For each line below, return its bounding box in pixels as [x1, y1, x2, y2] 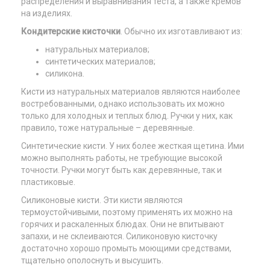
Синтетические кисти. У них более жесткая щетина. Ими [21, 141, 244, 151]
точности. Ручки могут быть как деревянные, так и [21, 165, 222, 175]
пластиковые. [21, 177, 75, 187]
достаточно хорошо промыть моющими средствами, [21, 243, 231, 253]
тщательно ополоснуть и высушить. [21, 256, 163, 265]
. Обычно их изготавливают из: [121, 27, 242, 36]
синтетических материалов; [45, 57, 155, 66]
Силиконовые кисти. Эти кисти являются [21, 195, 183, 205]
